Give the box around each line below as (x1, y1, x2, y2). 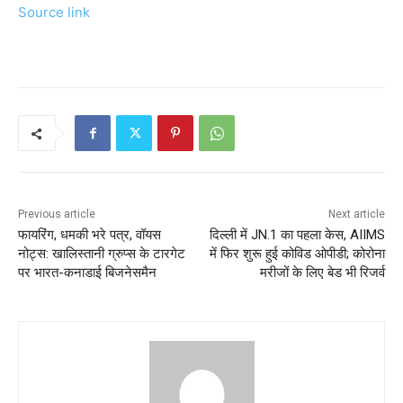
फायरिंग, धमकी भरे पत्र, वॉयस (18, 227, 161, 244)
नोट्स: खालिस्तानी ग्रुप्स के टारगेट (18, 246, 185, 263)
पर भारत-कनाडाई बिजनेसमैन (18, 264, 157, 282)
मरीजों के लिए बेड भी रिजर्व (259, 264, 385, 282)
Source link (18, 4, 90, 22)
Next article (327, 208, 385, 221)
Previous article (18, 208, 95, 221)
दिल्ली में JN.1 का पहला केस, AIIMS (209, 227, 385, 244)
